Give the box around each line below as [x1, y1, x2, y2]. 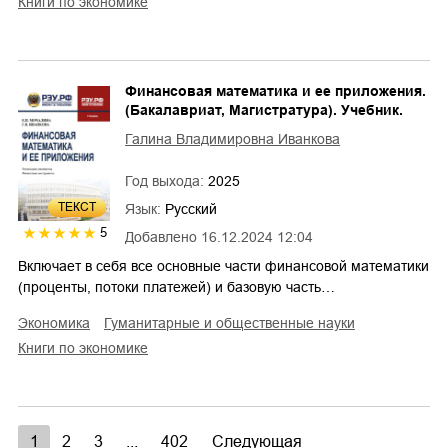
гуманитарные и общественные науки [111, 314, 355, 331]
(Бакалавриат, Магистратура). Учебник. [125, 101, 403, 118]
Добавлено [125, 228, 197, 245]
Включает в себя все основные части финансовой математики [18, 257, 429, 274]
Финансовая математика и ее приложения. [125, 82, 426, 99]
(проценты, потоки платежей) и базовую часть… [18, 278, 335, 295]
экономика [28, 314, 90, 331]
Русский [165, 200, 217, 217]
